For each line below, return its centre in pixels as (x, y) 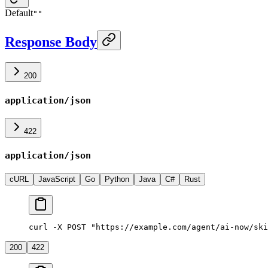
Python (117, 179)
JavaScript (57, 179)
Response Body (51, 42)
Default (19, 13)
